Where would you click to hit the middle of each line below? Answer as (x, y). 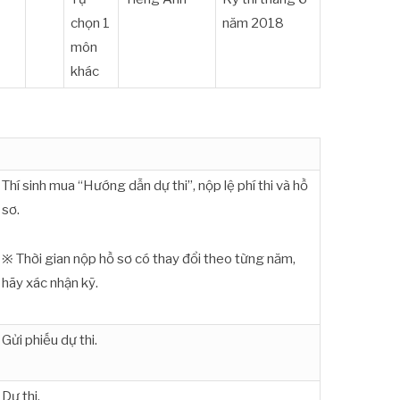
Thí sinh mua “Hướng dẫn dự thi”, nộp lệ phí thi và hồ (155, 186)
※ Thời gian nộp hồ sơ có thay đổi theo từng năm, (149, 258)
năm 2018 (254, 24)
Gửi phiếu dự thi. (50, 341)
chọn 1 (91, 24)
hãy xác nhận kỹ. (50, 283)
